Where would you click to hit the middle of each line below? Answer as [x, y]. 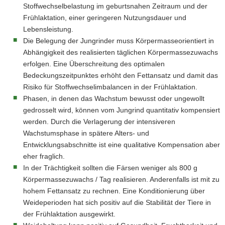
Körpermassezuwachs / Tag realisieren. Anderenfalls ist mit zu [121, 179]
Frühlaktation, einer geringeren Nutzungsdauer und [105, 18]
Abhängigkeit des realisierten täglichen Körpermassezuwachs [121, 52]
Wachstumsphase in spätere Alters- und [86, 133]
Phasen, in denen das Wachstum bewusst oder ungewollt [114, 98]
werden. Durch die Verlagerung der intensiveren [99, 122]
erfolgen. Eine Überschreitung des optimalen [94, 64]
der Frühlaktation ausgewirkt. [69, 214]
